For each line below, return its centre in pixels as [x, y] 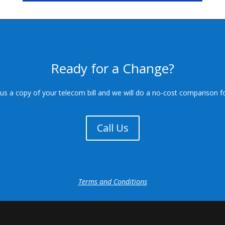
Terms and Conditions [113, 181]
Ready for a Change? [113, 68]
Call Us [113, 128]
